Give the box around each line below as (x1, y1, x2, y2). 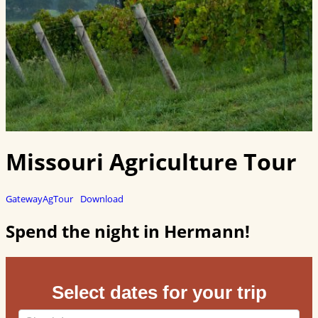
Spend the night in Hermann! (6, 219, 250, 243)
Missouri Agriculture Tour (6, 146, 297, 177)
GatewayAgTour (6, 192, 73, 205)
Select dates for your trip (51, 281, 267, 303)
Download (79, 192, 124, 205)
